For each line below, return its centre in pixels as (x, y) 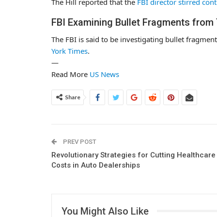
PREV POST (79, 141)
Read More (70, 74)
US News (104, 74)
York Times (70, 51)
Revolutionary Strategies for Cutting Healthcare (133, 155)
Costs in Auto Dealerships (96, 165)
